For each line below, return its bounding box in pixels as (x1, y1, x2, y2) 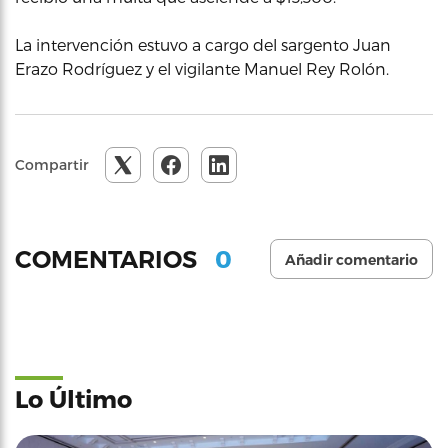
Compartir (15, 156, 89, 173)
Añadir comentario (285, 251, 418, 269)
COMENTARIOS (15, 244, 203, 274)
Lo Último (15, 384, 132, 413)
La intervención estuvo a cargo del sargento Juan (15, 35, 391, 54)
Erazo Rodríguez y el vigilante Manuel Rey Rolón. (15, 59, 389, 78)
